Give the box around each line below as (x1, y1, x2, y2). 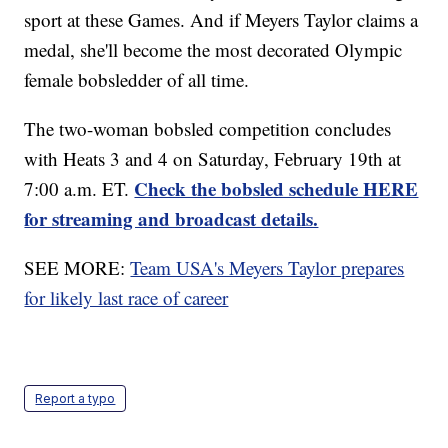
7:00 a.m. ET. (24, 176, 135, 202)
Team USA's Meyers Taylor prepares (130, 255, 405, 281)
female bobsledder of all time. (24, 67, 256, 93)
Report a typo (35, 391, 116, 407)
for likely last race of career (24, 285, 229, 311)
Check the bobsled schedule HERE (134, 175, 419, 203)
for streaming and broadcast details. (24, 205, 319, 233)
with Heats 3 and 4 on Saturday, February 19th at (24, 146, 402, 172)
